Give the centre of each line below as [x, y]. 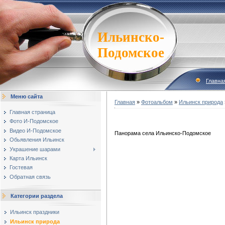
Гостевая [21, 167]
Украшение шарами [35, 149]
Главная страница [32, 112]
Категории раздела [37, 196]
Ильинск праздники [35, 212]
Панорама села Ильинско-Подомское [163, 133]
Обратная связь [30, 177]
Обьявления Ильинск [37, 140]
